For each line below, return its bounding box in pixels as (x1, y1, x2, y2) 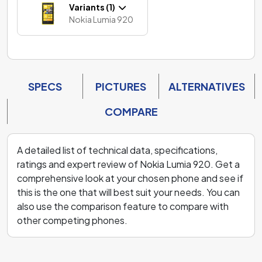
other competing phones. (17, 213, 127, 226)
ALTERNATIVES (168, 79, 245, 93)
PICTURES (95, 79, 146, 93)
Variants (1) (69, 1, 118, 12)
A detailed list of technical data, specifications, (17, 143, 218, 156)
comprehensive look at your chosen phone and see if (17, 171, 243, 184)
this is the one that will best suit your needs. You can (17, 185, 240, 198)
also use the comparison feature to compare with (17, 199, 229, 212)
